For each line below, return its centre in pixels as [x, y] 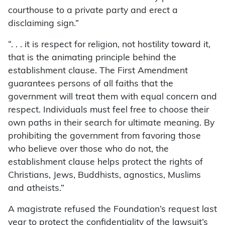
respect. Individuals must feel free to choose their [108, 110]
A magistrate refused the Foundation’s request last [113, 210]
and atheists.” [36, 189]
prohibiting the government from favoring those [104, 137]
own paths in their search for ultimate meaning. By [111, 124]
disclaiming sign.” [43, 24]
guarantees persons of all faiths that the [91, 84]
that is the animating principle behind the [92, 58]
